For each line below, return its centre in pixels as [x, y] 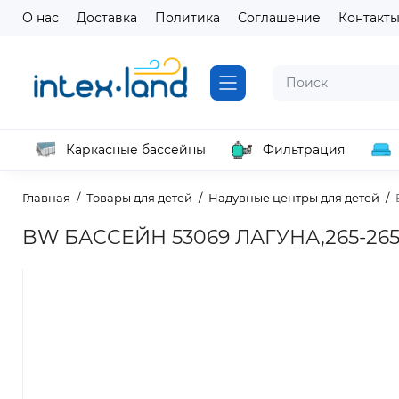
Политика [187, 18]
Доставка [107, 18]
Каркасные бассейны [136, 150]
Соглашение [279, 18]
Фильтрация [304, 150]
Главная [46, 198]
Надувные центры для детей [294, 198]
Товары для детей [139, 198]
